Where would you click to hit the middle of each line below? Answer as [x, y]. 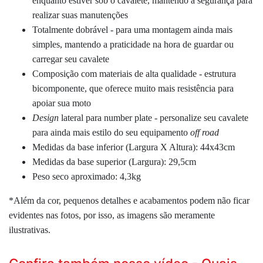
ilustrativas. [30, 230]
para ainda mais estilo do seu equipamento [111, 132]
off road [205, 132]
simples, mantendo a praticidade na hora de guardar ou [133, 44]
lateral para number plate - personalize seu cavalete [155, 117]
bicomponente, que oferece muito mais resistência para [133, 88]
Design [47, 117]
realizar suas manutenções [80, 15]
